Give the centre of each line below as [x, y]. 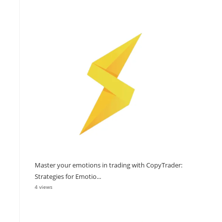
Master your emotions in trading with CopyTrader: [109, 165]
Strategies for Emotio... [68, 176]
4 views [44, 187]
